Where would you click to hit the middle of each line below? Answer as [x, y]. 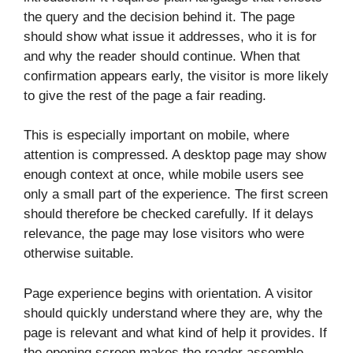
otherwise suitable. [79, 254]
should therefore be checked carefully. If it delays [169, 214]
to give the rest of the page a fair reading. [145, 95]
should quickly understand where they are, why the [173, 313]
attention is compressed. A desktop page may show [175, 155]
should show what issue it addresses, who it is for [170, 36]
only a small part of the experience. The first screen [176, 195]
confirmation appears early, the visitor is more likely [176, 76]
